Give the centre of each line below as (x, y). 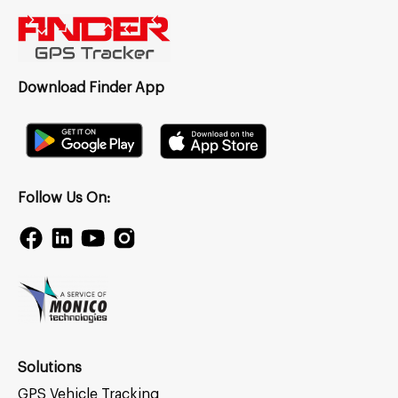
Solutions (50, 368)
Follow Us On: (64, 198)
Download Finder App (91, 88)
